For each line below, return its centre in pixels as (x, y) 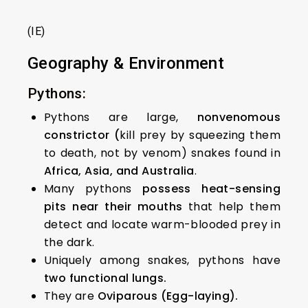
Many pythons (93, 189)
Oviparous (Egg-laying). (168, 296)
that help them (231, 207)
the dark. (69, 242)
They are (71, 296)
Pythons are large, (121, 117)
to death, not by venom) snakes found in (162, 153)
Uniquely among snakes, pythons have (162, 260)
